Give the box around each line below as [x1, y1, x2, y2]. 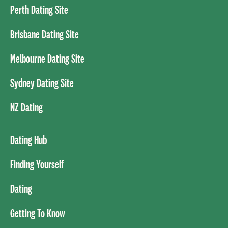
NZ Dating [10, 99, 43, 115]
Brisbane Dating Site [10, 25, 79, 42]
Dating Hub [10, 131, 47, 148]
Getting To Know [10, 205, 65, 221]
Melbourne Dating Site [10, 50, 84, 66]
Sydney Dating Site [10, 74, 74, 91]
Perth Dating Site [10, 1, 68, 17]
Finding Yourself [10, 156, 64, 172]
